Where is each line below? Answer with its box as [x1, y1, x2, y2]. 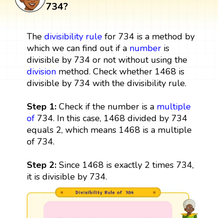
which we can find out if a [26, 42, 129, 54]
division [26, 65, 56, 77]
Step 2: [26, 159, 59, 171]
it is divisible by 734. [26, 170, 107, 182]
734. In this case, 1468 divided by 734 [34, 112, 187, 124]
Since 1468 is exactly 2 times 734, [58, 159, 194, 171]
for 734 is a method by [102, 30, 195, 42]
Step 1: [26, 100, 59, 112]
